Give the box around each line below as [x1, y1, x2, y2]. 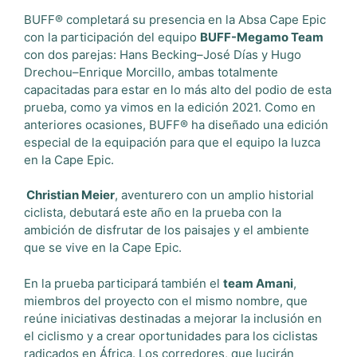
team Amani [223, 275, 293, 291]
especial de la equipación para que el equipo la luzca [24, 134, 320, 150]
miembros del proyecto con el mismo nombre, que [24, 292, 308, 308]
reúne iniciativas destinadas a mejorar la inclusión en [24, 310, 322, 326]
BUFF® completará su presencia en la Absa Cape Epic [24, 11, 326, 27]
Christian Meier [24, 187, 115, 202]
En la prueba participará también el [24, 275, 223, 291]
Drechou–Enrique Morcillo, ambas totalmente [24, 64, 278, 80]
